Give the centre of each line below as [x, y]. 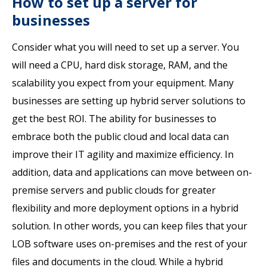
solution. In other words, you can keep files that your [130, 226]
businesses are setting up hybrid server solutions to [129, 101]
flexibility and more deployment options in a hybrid [125, 208]
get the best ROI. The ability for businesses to [114, 119]
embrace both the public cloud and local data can [120, 136]
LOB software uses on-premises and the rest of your [130, 244]
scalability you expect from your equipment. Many [123, 83]
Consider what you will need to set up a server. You [125, 47]
